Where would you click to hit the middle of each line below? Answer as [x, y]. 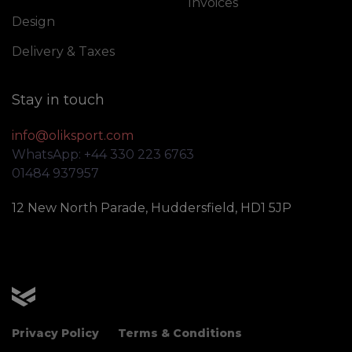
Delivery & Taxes [63, 51]
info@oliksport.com [73, 135]
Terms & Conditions [180, 334]
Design [33, 21]
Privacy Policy [55, 334]
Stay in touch [58, 99]
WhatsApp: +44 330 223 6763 [103, 154]
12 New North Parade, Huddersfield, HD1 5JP [152, 207]
